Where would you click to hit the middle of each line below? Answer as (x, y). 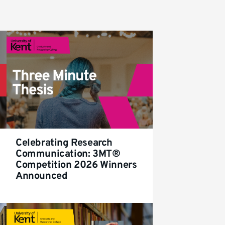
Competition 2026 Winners (76, 165)
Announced (42, 176)
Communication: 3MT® (68, 154)
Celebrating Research (64, 143)
